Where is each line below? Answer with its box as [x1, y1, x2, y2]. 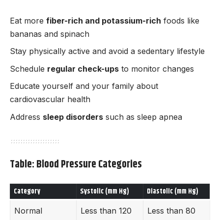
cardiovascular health [10, 94, 90, 105]
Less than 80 [147, 206, 195, 216]
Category [14, 186, 40, 197]
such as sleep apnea [103, 111, 182, 122]
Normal [14, 206, 42, 216]
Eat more [10, 15, 46, 26]
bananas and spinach [10, 28, 89, 39]
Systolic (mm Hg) [80, 186, 129, 197]
